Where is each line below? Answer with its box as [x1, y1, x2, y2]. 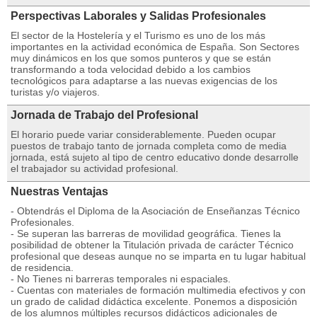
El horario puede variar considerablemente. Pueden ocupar [11, 129, 276, 140]
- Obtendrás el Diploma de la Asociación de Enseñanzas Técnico [11, 205, 300, 217]
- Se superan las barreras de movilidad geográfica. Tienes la [11, 228, 281, 239]
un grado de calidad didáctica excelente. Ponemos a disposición [11, 296, 297, 307]
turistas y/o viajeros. [11, 86, 100, 98]
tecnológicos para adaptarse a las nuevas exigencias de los [11, 75, 277, 86]
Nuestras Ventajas [11, 185, 108, 197]
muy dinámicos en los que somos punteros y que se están [11, 52, 271, 64]
